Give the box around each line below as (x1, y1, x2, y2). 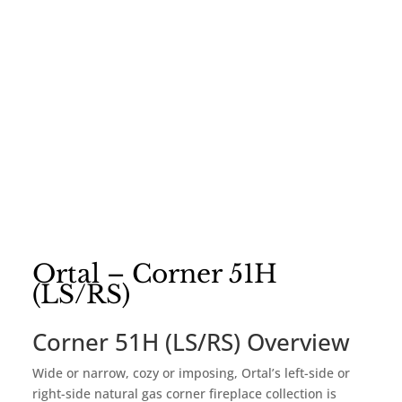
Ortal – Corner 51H (32, 258, 278, 291)
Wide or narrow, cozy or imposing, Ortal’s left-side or (32, 364, 351, 382)
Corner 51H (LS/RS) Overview (32, 326, 351, 359)
